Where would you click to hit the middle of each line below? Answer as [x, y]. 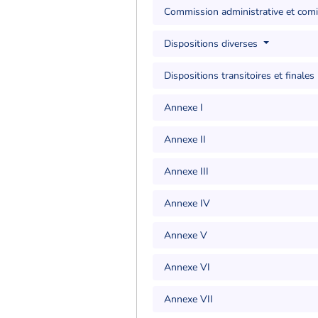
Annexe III [187, 171]
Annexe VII [189, 299]
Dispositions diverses [213, 43]
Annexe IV [187, 203]
